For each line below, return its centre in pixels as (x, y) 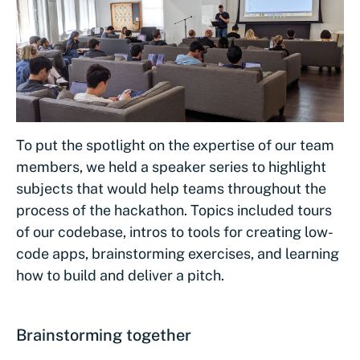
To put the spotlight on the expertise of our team (175, 145)
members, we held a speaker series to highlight (171, 167)
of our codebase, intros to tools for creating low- (175, 232)
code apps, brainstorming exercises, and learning (178, 254)
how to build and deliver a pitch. (120, 276)
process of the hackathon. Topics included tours (174, 211)
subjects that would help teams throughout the (171, 189)
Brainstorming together (104, 335)
